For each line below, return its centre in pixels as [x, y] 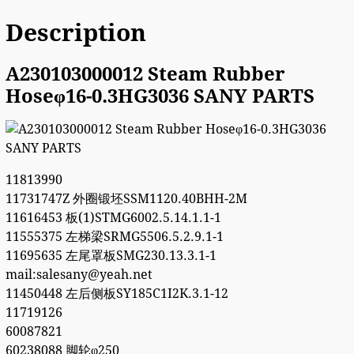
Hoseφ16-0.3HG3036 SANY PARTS [160, 96]
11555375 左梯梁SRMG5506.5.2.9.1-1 [114, 237]
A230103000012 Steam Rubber [145, 74]
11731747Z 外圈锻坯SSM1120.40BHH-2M [126, 199]
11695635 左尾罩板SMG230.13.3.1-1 [111, 256]
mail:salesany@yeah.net [79, 275]
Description [75, 32]
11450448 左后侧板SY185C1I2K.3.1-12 [117, 294]
